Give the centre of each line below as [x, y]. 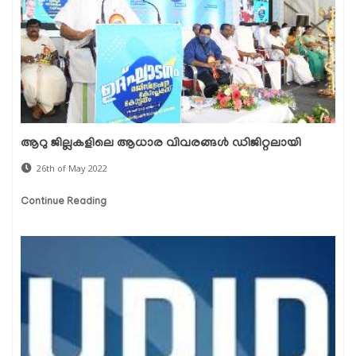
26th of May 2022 [72, 168]
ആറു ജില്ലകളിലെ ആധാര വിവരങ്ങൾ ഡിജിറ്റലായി [161, 143]
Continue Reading [64, 202]
